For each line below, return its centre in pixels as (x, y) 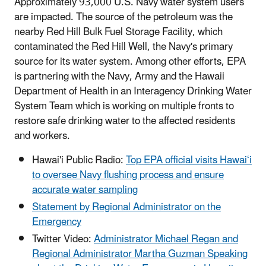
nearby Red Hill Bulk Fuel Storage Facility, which (118, 32)
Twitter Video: (63, 240)
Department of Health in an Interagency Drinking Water (133, 91)
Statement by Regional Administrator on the (126, 208)
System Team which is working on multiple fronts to (124, 106)
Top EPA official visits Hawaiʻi (189, 160)
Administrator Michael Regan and (166, 240)
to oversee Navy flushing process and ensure (128, 175)
